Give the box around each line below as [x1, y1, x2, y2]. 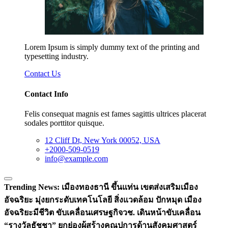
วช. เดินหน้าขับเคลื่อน [123, 208, 201, 217]
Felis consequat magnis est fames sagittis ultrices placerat [24, 109, 206, 118]
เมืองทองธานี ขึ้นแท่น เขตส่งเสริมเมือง [62, 182, 198, 191]
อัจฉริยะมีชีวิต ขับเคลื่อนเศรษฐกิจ [4, 208, 123, 217]
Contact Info [24, 89, 68, 98]
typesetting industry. [24, 52, 89, 61]
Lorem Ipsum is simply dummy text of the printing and [24, 43, 199, 52]
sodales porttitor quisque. [24, 118, 104, 127]
